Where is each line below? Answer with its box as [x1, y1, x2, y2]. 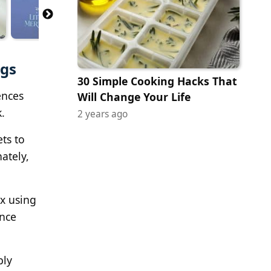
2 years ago [77, 107, 128, 120]
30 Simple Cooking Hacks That [77, 73, 237, 88]
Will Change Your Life [77, 89, 191, 104]
